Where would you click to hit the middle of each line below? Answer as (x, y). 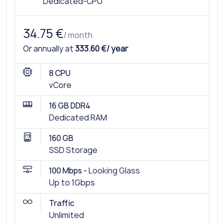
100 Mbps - (69, 170)
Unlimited (66, 215)
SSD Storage (73, 150)
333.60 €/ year (101, 48)
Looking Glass (114, 170)
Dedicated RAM (78, 117)
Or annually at (49, 48)
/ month (78, 35)
